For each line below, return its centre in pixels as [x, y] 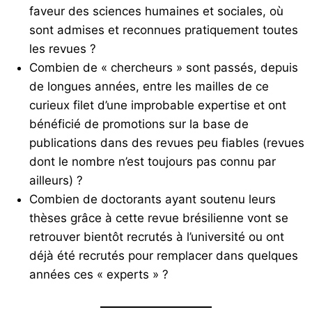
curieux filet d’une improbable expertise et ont [158, 105]
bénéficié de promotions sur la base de [139, 124]
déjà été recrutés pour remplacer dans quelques [164, 255]
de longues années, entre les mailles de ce [149, 86]
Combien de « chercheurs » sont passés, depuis [164, 67]
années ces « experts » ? [99, 274]
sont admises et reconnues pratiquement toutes [164, 30]
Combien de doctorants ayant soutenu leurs [153, 199]
